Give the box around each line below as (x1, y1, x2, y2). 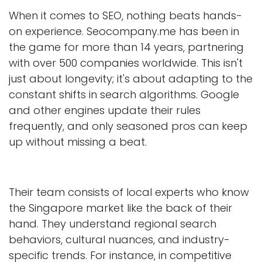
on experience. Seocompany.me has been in (9, 23, 239, 39)
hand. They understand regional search (9, 216, 216, 231)
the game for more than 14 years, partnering (9, 39, 244, 54)
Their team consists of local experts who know (9, 184, 249, 199)
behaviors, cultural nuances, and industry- (9, 232, 230, 247)
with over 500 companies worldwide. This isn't (9, 55, 243, 70)
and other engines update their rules (9, 102, 201, 118)
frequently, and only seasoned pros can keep (9, 118, 247, 133)
